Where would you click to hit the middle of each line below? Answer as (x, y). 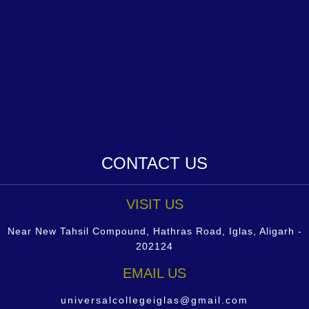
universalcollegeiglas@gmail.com (154, 300)
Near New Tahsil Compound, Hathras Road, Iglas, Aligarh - (154, 231)
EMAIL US (154, 273)
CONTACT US (154, 163)
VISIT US (154, 204)
